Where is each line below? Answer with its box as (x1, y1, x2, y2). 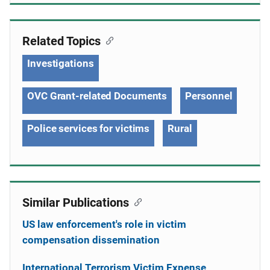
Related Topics (22, 34, 101, 48)
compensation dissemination (22, 234, 160, 246)
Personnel (185, 90, 233, 102)
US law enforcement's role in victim (22, 218, 186, 230)
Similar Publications (22, 195, 129, 210)
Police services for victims (27, 122, 150, 134)
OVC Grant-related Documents (27, 90, 168, 102)
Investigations (27, 57, 94, 69)
